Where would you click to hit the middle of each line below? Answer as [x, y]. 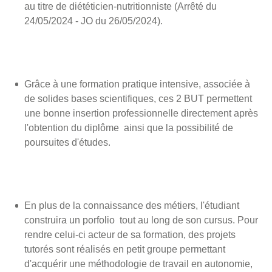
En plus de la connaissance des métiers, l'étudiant [132, 205]
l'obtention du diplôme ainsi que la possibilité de [129, 127]
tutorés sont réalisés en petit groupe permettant [125, 249]
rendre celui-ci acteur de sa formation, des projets [130, 234]
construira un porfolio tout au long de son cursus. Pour [141, 220]
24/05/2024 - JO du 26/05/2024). [93, 21]
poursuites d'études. [67, 142]
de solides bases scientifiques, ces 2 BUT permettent [138, 98]
